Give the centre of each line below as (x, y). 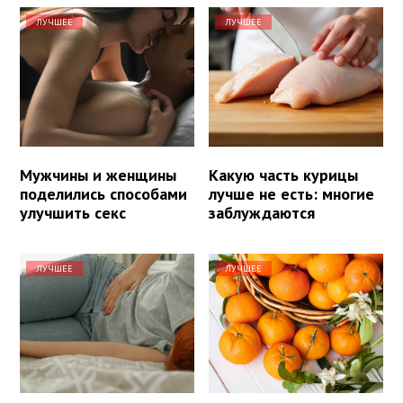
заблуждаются (262, 213)
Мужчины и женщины (98, 175)
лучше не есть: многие (292, 194)
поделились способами (103, 194)
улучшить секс (73, 213)
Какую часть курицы (284, 175)
